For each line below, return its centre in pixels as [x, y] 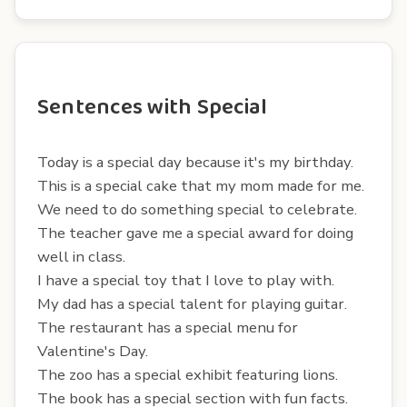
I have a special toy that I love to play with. [186, 280]
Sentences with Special [153, 107]
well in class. [81, 256]
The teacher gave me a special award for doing [195, 233]
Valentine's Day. [93, 351]
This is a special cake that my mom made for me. [201, 185]
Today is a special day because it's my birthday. [195, 162]
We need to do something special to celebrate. [197, 209]
